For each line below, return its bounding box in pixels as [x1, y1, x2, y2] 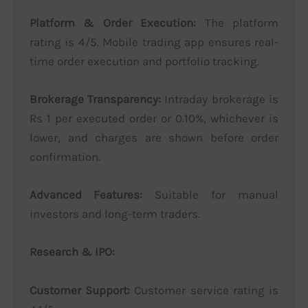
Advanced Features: [30, 188, 142, 202]
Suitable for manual [142, 188, 278, 202]
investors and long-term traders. [30, 207, 200, 221]
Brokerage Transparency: [30, 92, 161, 107]
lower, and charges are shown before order [30, 131, 278, 145]
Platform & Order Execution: [30, 15, 196, 30]
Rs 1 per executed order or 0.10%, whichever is [30, 111, 278, 126]
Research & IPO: [30, 245, 115, 259]
